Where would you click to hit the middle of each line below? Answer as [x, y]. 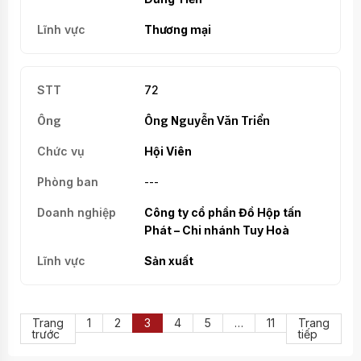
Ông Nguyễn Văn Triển [207, 120]
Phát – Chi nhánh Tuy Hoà [216, 230]
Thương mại [177, 29]
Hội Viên [168, 151]
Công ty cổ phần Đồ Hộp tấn [222, 212]
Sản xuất [168, 260]
